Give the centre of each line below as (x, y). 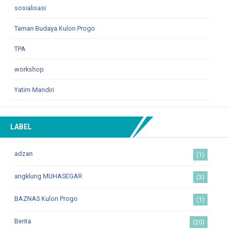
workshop (29, 69)
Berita (23, 221)
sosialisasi (30, 8)
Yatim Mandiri (34, 89)
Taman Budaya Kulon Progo (55, 28)
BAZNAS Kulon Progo (46, 198)
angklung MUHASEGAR (48, 176)
